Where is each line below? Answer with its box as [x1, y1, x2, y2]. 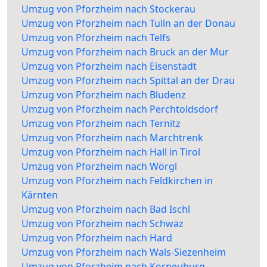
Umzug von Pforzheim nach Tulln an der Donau [21, 17, 235, 30]
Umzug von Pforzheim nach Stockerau [21, 2, 195, 16]
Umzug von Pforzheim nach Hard [21, 231, 172, 245]
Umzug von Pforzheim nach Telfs [21, 31, 170, 45]
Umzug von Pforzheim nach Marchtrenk [21, 131, 203, 145]
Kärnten [21, 188, 58, 202]
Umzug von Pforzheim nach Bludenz [21, 88, 186, 102]
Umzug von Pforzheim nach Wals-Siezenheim [21, 246, 226, 259]
